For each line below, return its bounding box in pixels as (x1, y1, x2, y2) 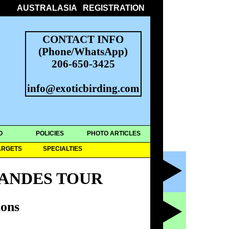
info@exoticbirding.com (27, 82, 140, 94)
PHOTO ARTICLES (86, 130, 141, 137)
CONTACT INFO (42, 33, 124, 45)
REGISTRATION (82, 4, 145, 12)
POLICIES (35, 130, 64, 137)
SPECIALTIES (42, 145, 82, 152)
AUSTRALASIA (16, 4, 77, 12)
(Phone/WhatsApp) (38, 45, 128, 57)
